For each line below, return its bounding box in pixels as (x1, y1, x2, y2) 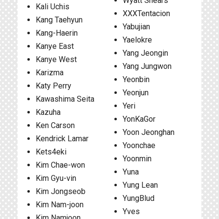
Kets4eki (36, 147, 66, 156)
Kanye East (36, 42, 74, 51)
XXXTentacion (122, 9, 170, 18)
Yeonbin (122, 75, 150, 84)
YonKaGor (122, 114, 155, 124)
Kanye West (36, 55, 77, 64)
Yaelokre (122, 35, 152, 44)
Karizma (36, 68, 64, 77)
